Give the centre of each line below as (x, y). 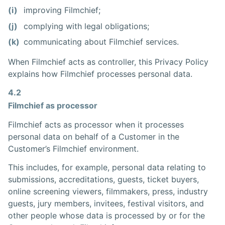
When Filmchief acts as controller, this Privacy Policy (108, 62)
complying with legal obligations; (87, 26)
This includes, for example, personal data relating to (107, 167)
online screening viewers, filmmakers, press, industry (108, 192)
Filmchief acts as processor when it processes (96, 124)
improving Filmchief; (62, 10)
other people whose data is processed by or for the (106, 216)
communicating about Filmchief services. (101, 41)
